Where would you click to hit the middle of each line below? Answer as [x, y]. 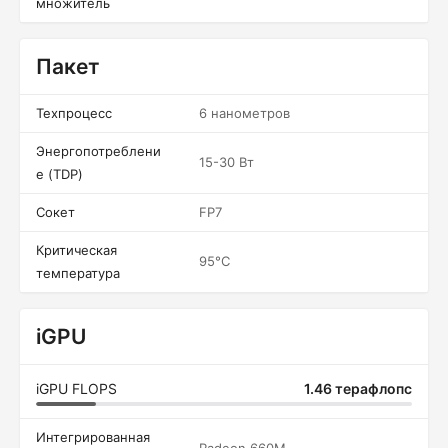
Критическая [76, 250]
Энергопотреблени [98, 151]
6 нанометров [244, 113]
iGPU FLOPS [76, 388]
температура [78, 273]
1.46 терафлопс [358, 388]
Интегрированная [93, 437]
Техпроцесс [74, 113]
